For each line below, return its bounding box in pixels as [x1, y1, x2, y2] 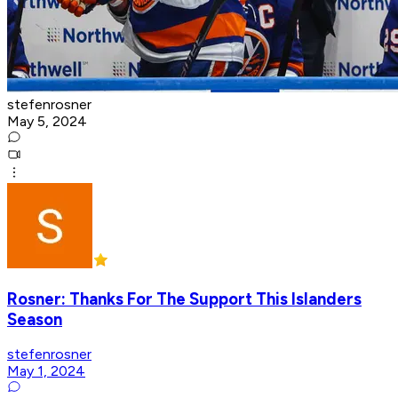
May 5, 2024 [7, 112, 87, 130]
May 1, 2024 [7, 362, 85, 380]
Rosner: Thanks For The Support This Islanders [7, 288, 362, 309]
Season [7, 308, 62, 330]
